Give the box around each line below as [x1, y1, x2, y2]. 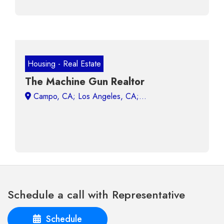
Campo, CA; [31, 90, 146, 102]
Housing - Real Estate [27, 58, 101, 69]
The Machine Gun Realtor [25, 74, 144, 89]
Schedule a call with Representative [7, 186, 185, 202]
